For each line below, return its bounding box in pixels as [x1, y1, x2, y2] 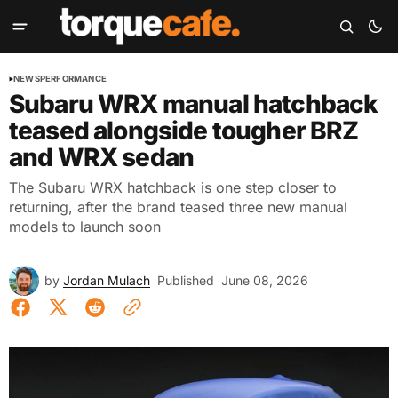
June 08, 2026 [221, 273, 308, 288]
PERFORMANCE [39, 74, 107, 84]
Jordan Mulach [63, 273, 150, 288]
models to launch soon [9, 218, 161, 235]
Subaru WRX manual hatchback [9, 89, 378, 119]
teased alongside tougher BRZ [9, 115, 359, 146]
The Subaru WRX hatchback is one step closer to [9, 179, 337, 196]
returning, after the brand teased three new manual [9, 198, 347, 216]
